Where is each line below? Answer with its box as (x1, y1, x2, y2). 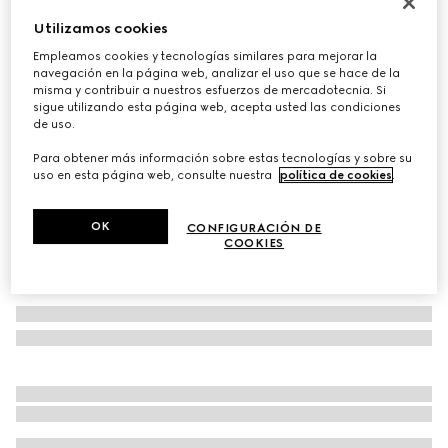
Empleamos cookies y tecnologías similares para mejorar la (33, 49, 378, 64)
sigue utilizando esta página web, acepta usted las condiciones (33, 100, 402, 115)
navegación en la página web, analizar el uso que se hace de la (33, 66, 401, 81)
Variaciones (16, 65, 85, 79)
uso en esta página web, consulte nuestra (33, 168, 276, 183)
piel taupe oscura (84, 65, 181, 79)
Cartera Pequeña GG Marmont (16, 18, 245, 37)
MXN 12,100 (16, 42, 105, 61)
